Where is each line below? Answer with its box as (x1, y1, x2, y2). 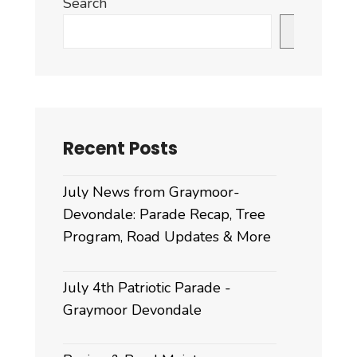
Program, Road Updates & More (63, 227, 271, 247)
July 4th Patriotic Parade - (63, 277, 231, 297)
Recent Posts (63, 136, 178, 162)
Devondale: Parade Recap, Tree (63, 205, 265, 225)
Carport (165, 16, 215, 35)
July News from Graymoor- (63, 182, 240, 202)
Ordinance (165, 37, 230, 57)
